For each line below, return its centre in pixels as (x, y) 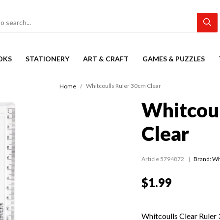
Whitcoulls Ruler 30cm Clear (123, 86)
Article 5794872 (163, 159)
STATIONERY (47, 59)
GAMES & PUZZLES (174, 59)
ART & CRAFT (106, 59)
